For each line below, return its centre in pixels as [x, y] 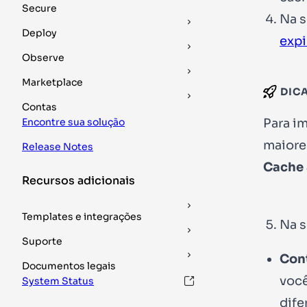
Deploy [39, 33]
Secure [39, 8]
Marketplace [52, 82]
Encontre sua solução [73, 122]
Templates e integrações [82, 217]
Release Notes [58, 147]
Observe [43, 58]
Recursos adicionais [78, 181]
